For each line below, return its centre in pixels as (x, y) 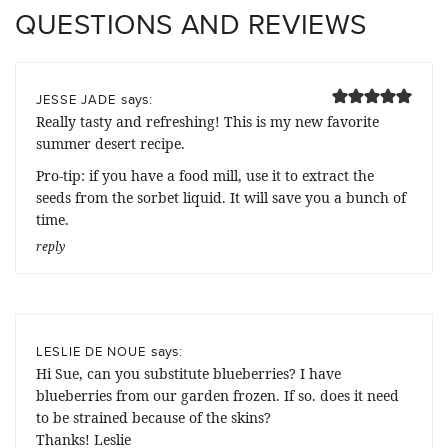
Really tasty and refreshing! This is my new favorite (207, 121)
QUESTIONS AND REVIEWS (191, 23)
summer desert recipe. (110, 143)
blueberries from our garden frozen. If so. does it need (217, 395)
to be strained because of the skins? (153, 417)
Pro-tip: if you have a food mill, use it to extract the (205, 175)
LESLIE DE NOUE (91, 350)
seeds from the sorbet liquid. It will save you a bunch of (221, 197)
